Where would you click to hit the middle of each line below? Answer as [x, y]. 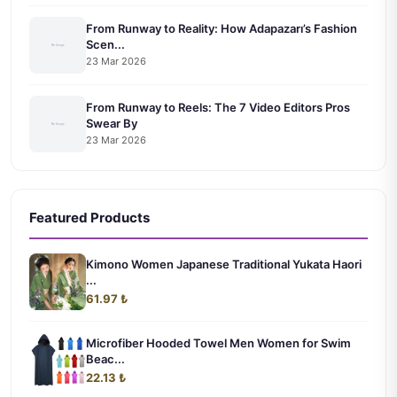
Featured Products [90, 217]
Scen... [105, 45]
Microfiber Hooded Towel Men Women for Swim [218, 343]
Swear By [112, 124]
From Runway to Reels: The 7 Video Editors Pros [218, 108]
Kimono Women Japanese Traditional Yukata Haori [224, 264]
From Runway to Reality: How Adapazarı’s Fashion [222, 29]
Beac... [105, 358]
